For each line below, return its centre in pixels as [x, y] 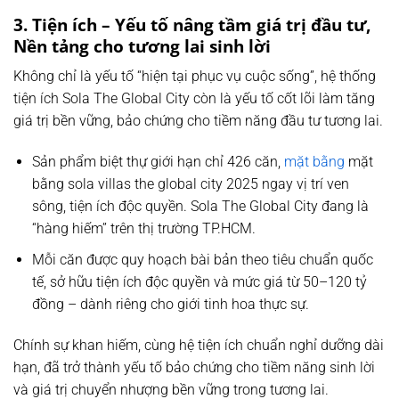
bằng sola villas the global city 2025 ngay [162, 184]
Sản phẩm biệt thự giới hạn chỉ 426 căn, [158, 162]
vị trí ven [321, 184]
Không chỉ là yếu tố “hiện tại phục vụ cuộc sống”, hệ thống [195, 77]
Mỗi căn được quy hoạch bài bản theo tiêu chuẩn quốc [202, 259]
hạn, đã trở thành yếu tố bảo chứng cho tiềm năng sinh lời [194, 367]
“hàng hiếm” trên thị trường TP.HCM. [143, 229]
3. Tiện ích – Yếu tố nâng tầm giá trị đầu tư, [192, 24]
